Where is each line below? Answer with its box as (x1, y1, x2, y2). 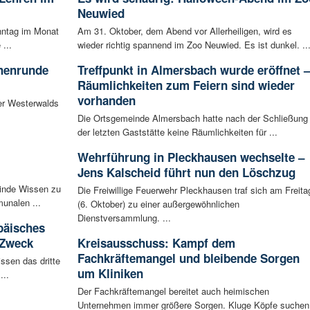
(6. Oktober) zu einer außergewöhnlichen (77, 197, 239, 211)
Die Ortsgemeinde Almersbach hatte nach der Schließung (77, 111, 308, 125)
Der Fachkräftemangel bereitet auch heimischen (77, 284, 269, 298)
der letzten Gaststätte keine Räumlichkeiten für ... (77, 125, 277, 139)
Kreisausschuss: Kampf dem (77, 235, 235, 252)
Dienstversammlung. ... (77, 211, 171, 225)
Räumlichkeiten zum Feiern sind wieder (77, 77, 295, 94)
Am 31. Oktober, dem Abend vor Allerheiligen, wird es (77, 24, 292, 38)
